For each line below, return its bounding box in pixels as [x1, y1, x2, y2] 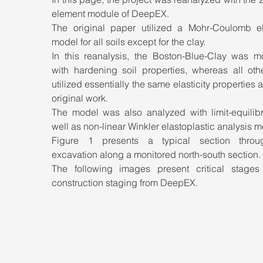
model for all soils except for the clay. [52, 36, 208, 48]
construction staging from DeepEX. [52, 177, 198, 188]
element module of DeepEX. [52, 8, 171, 19]
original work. [52, 92, 110, 104]
